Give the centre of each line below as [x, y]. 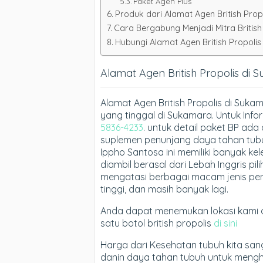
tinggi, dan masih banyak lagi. [164, 189]
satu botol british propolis [157, 223]
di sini [225, 223]
